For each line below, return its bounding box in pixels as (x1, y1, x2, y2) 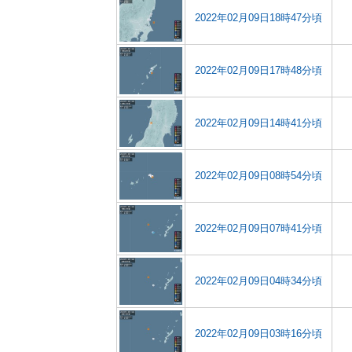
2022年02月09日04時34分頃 (195, 275, 322, 287)
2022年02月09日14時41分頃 (195, 117, 322, 129)
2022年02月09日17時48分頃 (195, 64, 322, 76)
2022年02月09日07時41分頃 (195, 222, 322, 234)
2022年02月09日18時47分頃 (195, 12, 322, 24)
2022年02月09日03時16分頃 (195, 328, 322, 339)
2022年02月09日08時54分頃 (195, 170, 322, 181)
